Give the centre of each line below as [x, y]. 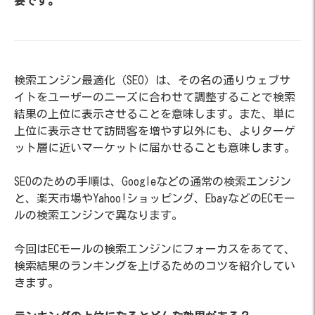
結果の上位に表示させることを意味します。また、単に [155, 114]
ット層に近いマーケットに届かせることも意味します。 [155, 147]
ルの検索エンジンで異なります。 [98, 215]
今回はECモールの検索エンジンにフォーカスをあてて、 [155, 249]
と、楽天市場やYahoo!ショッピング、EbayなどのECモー [155, 198]
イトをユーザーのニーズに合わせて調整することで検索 [155, 97]
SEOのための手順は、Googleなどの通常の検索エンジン [153, 181]
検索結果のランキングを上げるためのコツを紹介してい [155, 265]
